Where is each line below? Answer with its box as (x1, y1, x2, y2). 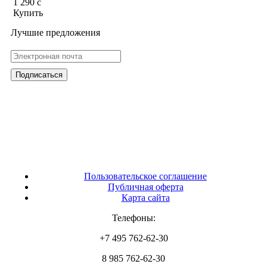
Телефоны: (111, 212, 156, 223)
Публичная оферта (107, 181, 184, 192)
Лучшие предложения (11, 27, 100, 38)
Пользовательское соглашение (84, 170, 207, 181)
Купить (13, 7, 44, 18)
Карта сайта (121, 192, 170, 203)
